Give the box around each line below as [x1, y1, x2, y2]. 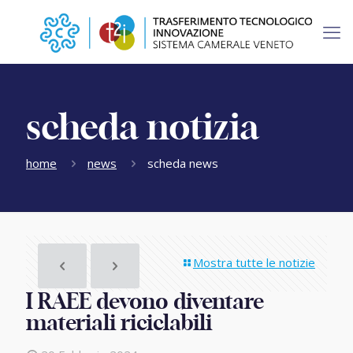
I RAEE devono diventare [26, 292, 264, 313]
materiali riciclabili [26, 313, 212, 334]
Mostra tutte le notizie [193, 255, 315, 270]
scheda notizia [26, 111, 259, 147]
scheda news [147, 155, 218, 171]
